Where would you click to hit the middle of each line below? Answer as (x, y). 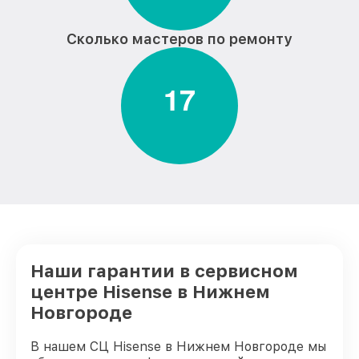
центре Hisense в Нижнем (150, 292)
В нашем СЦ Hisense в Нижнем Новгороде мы (178, 347)
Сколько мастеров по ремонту (179, 39)
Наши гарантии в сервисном (164, 271)
